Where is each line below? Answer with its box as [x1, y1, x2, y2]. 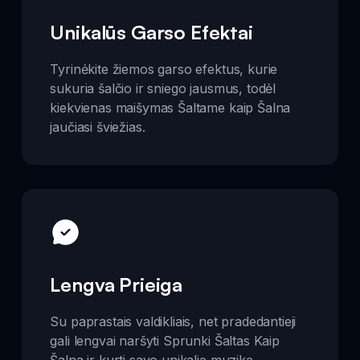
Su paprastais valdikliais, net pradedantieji [50, 313, 297, 329]
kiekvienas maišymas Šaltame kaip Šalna [50, 99, 291, 116]
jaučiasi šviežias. [50, 118, 145, 135]
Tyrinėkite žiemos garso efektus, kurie [50, 60, 278, 77]
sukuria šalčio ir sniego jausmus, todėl [50, 80, 276, 96]
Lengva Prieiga [50, 272, 183, 297]
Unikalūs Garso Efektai [50, 19, 253, 44]
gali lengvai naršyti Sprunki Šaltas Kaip [50, 333, 280, 349]
